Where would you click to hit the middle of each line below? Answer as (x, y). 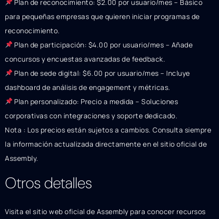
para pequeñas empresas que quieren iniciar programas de (102, 16)
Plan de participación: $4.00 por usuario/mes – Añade (103, 44)
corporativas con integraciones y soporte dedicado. (91, 115)
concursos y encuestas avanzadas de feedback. (85, 59)
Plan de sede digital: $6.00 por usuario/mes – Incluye (101, 73)
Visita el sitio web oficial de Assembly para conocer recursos (105, 211)
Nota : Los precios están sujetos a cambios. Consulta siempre (108, 130)
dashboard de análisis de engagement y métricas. (88, 87)
